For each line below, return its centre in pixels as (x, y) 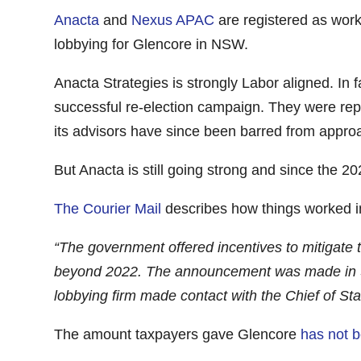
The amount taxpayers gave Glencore (178, 334)
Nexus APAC (173, 20)
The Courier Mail (108, 208)
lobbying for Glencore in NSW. (151, 44)
